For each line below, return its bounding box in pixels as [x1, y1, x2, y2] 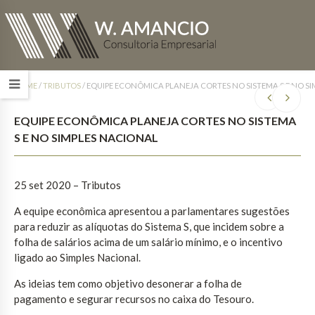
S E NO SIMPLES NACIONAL [14, 130, 158, 144]
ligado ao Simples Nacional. [14, 250, 141, 264]
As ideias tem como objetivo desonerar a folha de [14, 276, 242, 290]
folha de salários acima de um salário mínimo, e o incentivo [14, 235, 283, 248]
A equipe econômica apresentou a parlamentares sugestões [14, 204, 290, 217]
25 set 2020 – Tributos [14, 178, 121, 191]
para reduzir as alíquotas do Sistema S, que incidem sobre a [14, 219, 284, 233]
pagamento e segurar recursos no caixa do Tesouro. [14, 292, 254, 305]
